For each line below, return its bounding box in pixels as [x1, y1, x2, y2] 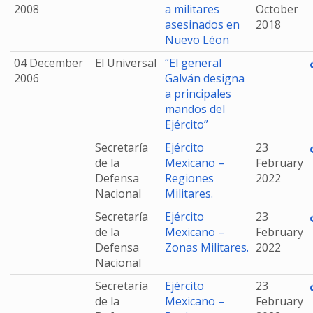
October [256, 1, 298, 17]
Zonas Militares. [165, 240, 249, 255]
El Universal [95, 55, 156, 71]
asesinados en [165, 17, 240, 32]
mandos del [165, 101, 225, 117]
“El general [165, 55, 221, 71]
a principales [165, 86, 231, 101]
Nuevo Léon [165, 32, 229, 48]
